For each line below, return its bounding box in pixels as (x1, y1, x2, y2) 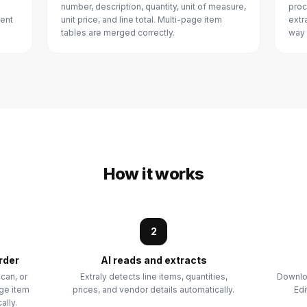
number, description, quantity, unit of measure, (61, 1, 246, 12)
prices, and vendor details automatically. (73, 284, 234, 295)
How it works (103, 164, 204, 184)
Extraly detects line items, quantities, (79, 271, 228, 282)
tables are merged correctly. (61, 27, 175, 38)
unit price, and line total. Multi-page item (61, 14, 222, 25)
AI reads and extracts (100, 254, 207, 266)
